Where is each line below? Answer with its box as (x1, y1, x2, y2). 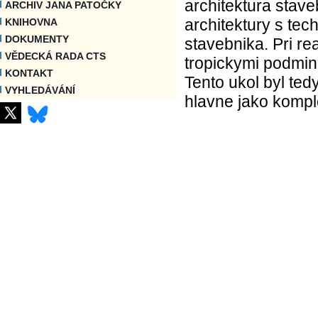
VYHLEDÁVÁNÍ (5, 84, 75, 96)
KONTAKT (5, 67, 53, 79)
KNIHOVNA (5, 16, 57, 28)
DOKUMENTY (5, 33, 69, 45)
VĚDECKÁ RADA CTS (5, 50, 106, 62)
